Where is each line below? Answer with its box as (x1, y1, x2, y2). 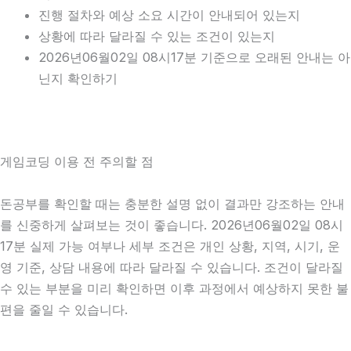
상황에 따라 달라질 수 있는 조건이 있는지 (38, 28, 276, 45)
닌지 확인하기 (38, 71, 118, 87)
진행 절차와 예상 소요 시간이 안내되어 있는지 (38, 7, 301, 24)
